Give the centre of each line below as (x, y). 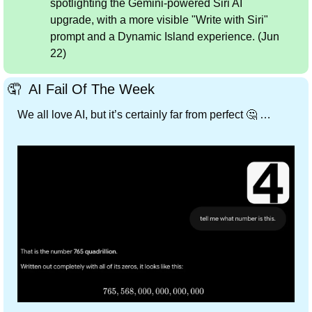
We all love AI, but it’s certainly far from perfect (132, 114)
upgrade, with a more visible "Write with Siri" (159, 19)
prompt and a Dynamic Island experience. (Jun (165, 36)
